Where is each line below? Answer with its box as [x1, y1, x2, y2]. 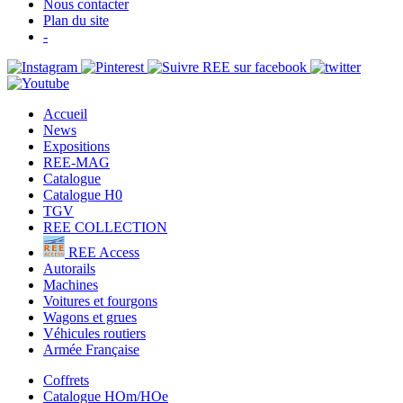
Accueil [43, 106, 87, 122]
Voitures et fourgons [43, 293, 157, 309]
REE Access [65, 245, 139, 261]
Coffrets [43, 372, 89, 389]
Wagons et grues [43, 309, 137, 326]
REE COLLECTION [43, 219, 167, 236]
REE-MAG [43, 155, 110, 171]
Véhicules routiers [43, 326, 146, 342]
